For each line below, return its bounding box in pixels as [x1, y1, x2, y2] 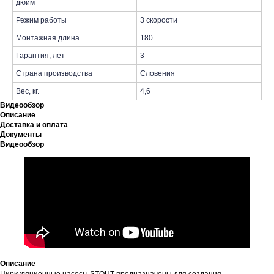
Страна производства [16, 69, 92, 78]
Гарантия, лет [16, 51, 65, 61]
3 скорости [140, 16, 177, 25]
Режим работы [16, 16, 67, 25]
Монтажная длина [16, 34, 80, 43]
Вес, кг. [16, 87, 39, 96]
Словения [140, 69, 175, 78]
